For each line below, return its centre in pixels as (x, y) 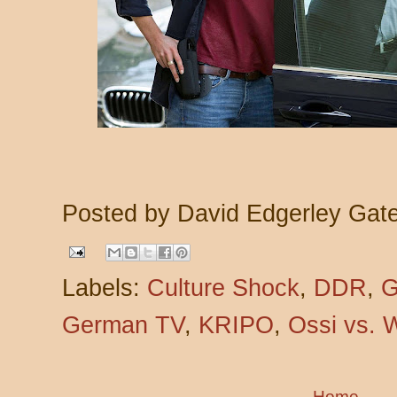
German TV (123, 325)
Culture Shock (223, 288)
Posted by (120, 213)
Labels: (105, 288)
